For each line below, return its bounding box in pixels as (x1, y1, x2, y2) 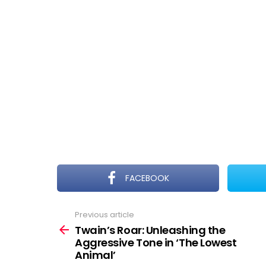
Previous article (75, 209, 134, 220)
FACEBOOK (125, 172, 170, 184)
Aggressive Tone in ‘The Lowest (75, 235, 237, 250)
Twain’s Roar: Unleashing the (75, 222, 226, 237)
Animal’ (75, 247, 116, 262)
